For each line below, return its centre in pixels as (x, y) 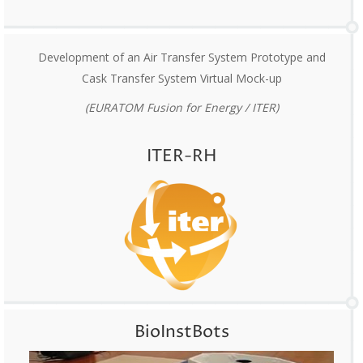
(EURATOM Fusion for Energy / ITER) (181, 107)
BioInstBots (181, 332)
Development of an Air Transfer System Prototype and (181, 57)
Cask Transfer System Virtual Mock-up (181, 78)
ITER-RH (181, 156)
